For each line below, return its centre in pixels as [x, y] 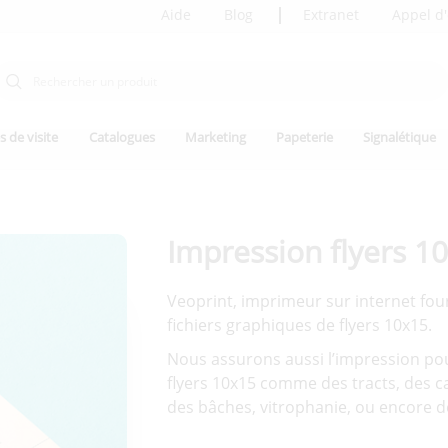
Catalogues [121, 137]
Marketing [215, 137]
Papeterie [304, 137]
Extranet [331, 14]
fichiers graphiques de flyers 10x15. [299, 325]
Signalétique [400, 137]
